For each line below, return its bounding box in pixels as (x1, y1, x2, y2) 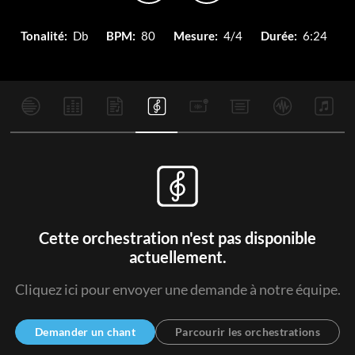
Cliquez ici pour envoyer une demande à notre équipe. (14, 281, 341, 298)
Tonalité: (20, 29, 67, 43)
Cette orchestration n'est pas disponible (39, 228, 316, 247)
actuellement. (128, 247, 227, 266)
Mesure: (173, 29, 218, 43)
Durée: (260, 29, 297, 43)
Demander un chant (35, 325, 136, 338)
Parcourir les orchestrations (174, 325, 320, 338)
